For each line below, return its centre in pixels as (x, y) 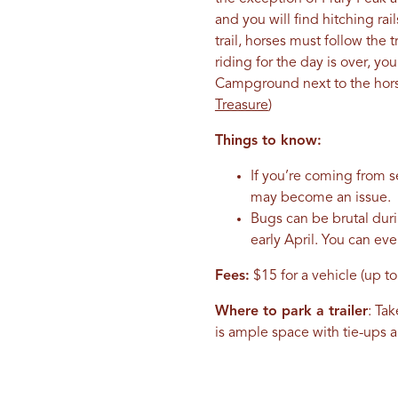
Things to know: (268, 142)
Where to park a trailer (291, 312)
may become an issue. (320, 199)
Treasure (241, 106)
